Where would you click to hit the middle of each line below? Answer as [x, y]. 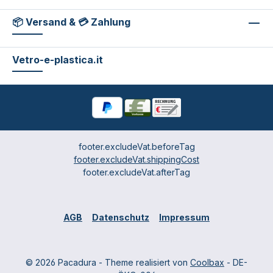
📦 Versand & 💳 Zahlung [71, 22]
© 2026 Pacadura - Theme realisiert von [108, 263]
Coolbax [207, 263]
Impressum [184, 218]
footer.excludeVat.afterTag [136, 172]
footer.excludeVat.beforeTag [136, 147]
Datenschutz [121, 218]
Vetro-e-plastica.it [58, 60]
